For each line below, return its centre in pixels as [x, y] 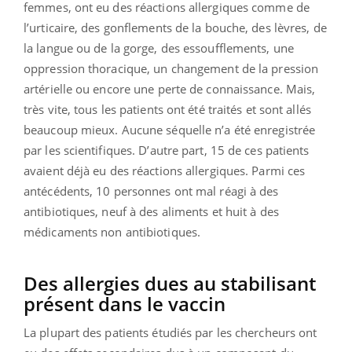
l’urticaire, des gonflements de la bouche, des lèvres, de [175, 27]
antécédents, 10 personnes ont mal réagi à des [151, 191]
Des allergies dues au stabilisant [170, 283]
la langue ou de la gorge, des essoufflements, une [159, 48]
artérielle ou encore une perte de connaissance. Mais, [170, 88]
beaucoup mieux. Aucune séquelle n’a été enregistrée [170, 129]
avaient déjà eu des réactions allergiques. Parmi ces [165, 170]
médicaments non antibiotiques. [114, 231]
